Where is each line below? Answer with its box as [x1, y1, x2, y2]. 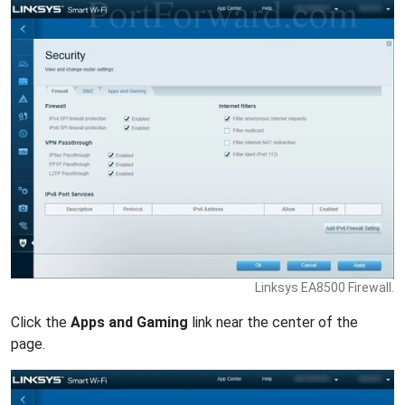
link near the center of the [188, 314, 358, 332]
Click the [11, 314, 71, 332]
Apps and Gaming [71, 314, 188, 332]
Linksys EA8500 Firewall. [255, 280, 394, 296]
